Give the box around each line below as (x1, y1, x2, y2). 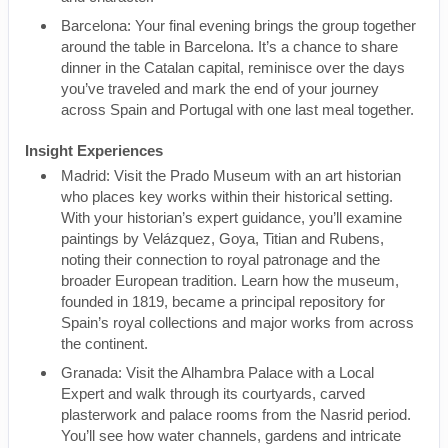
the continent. (61, 335, 148, 352)
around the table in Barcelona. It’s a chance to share (61, 38, 398, 55)
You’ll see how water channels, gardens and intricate (61, 427, 401, 444)
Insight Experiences (25, 142, 163, 159)
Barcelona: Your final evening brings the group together (61, 17, 416, 34)
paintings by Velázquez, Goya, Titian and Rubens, (61, 230, 384, 247)
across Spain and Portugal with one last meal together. (61, 101, 418, 118)
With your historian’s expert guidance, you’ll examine (61, 209, 402, 226)
